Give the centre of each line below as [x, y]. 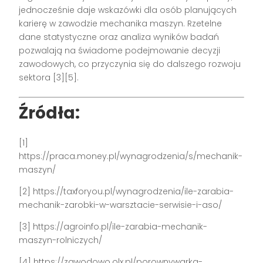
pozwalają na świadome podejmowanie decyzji [120, 51]
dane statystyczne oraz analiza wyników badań [119, 37]
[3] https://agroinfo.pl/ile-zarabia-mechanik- [113, 227]
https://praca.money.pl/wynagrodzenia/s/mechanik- [131, 156]
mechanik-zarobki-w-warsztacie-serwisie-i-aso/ [121, 205]
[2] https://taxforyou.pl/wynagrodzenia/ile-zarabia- [127, 192]
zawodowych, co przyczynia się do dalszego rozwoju [130, 64]
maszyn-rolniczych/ [61, 240]
